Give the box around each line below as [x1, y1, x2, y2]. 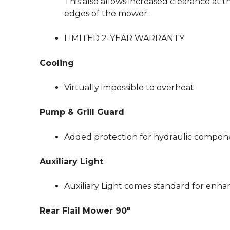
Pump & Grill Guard [40, 107, 124, 117]
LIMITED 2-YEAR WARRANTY [64, 33, 184, 43]
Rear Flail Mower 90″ [40, 206, 130, 216]
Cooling [40, 58, 74, 68]
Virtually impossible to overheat [64, 83, 194, 92]
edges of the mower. [64, 9, 149, 18]
